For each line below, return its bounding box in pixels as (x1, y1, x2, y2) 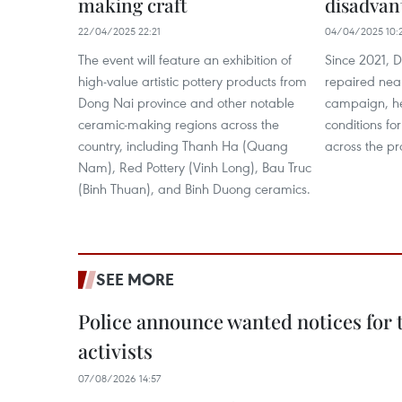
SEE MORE (96, 268, 174, 290)
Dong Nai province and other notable (78, 93, 294, 111)
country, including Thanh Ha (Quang (78, 136, 288, 154)
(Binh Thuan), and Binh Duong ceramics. (78, 179, 310, 197)
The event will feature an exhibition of (78, 50, 292, 68)
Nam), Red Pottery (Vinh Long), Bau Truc (78, 158, 311, 176)
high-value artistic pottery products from (78, 72, 307, 90)
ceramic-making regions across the (78, 115, 279, 133)
